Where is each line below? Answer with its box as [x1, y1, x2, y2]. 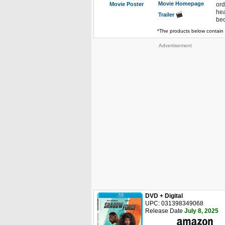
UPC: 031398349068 [145, 200, 203, 207]
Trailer [158, 12, 176, 18]
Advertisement [159, 43, 192, 48]
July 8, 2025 [184, 207, 218, 214]
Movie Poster [109, 1, 144, 7]
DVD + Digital [145, 192, 183, 199]
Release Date [145, 207, 183, 214]
